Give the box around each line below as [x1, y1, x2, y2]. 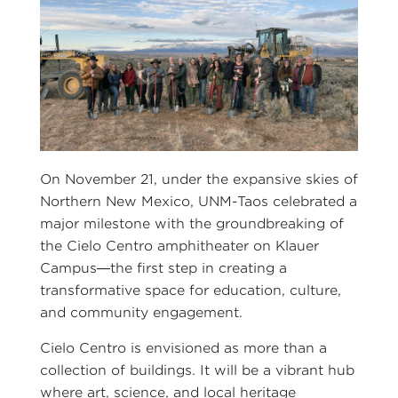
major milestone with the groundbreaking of [39, 215, 344, 232]
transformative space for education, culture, [39, 282, 341, 298]
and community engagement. [39, 304, 243, 321]
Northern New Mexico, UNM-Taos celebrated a [39, 193, 357, 210]
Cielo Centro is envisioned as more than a [39, 339, 327, 356]
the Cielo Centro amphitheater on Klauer [39, 237, 319, 254]
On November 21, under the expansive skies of [39, 171, 358, 187]
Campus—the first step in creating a [39, 259, 287, 276]
